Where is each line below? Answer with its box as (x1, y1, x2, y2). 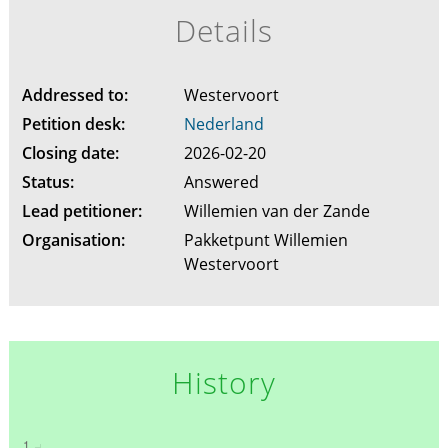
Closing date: (21, 142, 119, 165)
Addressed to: (21, 84, 128, 107)
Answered (183, 171, 263, 194)
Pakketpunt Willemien (183, 229, 348, 252)
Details (174, 10, 274, 52)
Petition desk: (21, 113, 125, 136)
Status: (21, 171, 74, 194)
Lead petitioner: (21, 200, 142, 223)
